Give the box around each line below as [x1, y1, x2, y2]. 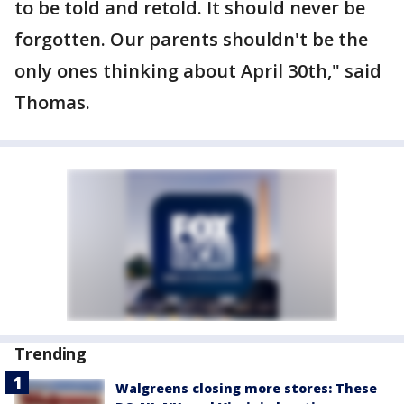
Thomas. [14, 90, 90, 115]
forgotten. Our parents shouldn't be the [14, 27, 368, 51]
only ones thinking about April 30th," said [14, 59, 381, 83]
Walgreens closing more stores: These [115, 380, 377, 397]
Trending [14, 343, 87, 364]
